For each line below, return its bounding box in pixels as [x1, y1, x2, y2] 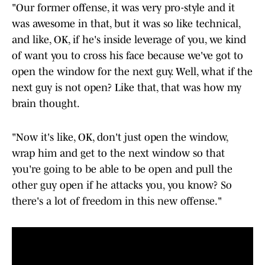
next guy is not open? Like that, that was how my [12, 82, 241, 94]
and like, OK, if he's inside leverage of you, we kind [12, 34, 246, 46]
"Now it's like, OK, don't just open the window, [12, 131, 228, 144]
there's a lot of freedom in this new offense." [12, 195, 222, 208]
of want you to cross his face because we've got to [12, 50, 243, 62]
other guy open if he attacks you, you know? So [12, 179, 232, 192]
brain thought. [12, 98, 82, 110]
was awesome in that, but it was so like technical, [12, 18, 240, 30]
